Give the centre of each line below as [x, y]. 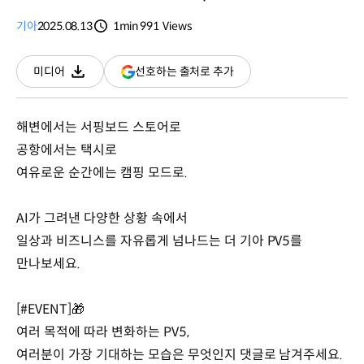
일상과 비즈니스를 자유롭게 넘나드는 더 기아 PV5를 [160, 241]
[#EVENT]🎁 [52, 309]
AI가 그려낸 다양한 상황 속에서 [102, 218]
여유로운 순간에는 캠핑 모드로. [102, 173]
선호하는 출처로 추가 [184, 71]
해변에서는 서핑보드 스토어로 [99, 127]
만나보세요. [48, 264]
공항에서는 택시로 [67, 150]
